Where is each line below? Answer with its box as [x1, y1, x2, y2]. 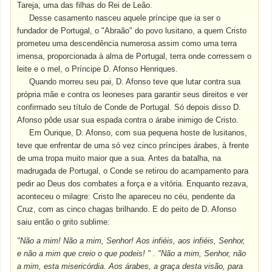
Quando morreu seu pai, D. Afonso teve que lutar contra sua [29, 77, 241, 86]
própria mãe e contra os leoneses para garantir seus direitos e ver [17, 90, 248, 99]
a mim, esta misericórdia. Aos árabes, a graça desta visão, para [17, 262, 243, 271]
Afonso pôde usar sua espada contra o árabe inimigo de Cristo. [17, 115, 239, 124]
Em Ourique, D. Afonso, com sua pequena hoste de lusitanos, [29, 128, 248, 137]
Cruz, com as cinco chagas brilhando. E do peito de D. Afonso [17, 205, 237, 214]
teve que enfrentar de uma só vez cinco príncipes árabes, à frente [17, 141, 250, 150]
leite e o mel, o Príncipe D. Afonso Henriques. [17, 64, 178, 73]
